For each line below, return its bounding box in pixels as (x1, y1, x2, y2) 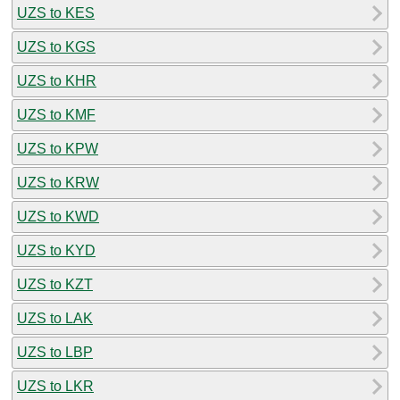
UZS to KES (17, 4, 95, 21)
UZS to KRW (17, 174, 99, 190)
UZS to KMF (17, 106, 96, 122)
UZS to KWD (17, 208, 99, 224)
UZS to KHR (17, 72, 96, 88)
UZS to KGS (17, 38, 96, 54)
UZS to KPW (17, 140, 98, 156)
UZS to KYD (17, 242, 96, 258)
